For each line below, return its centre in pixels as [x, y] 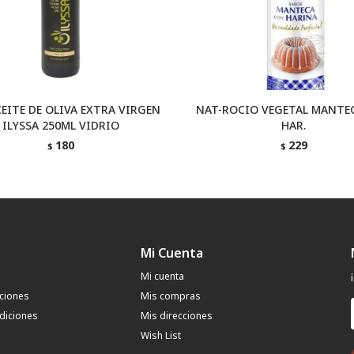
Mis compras [170, 296]
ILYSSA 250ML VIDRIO [60, 125]
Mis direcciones [176, 316]
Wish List [160, 335]
